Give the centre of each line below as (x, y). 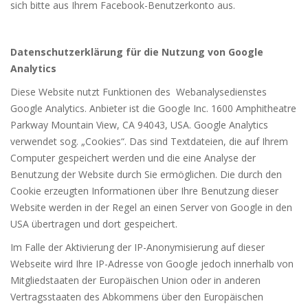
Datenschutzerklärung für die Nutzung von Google (137, 52)
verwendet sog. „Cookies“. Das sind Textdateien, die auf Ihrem (149, 142)
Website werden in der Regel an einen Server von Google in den (151, 208)
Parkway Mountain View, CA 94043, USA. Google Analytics (139, 125)
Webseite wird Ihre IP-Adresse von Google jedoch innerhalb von (152, 264)
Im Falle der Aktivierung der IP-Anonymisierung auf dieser (137, 247)
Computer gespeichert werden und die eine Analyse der (133, 158)
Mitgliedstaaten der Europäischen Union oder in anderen (135, 280)
